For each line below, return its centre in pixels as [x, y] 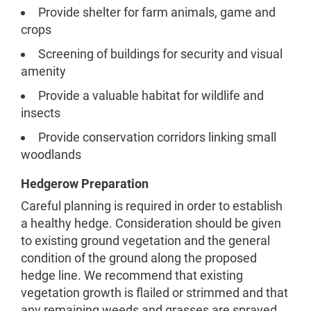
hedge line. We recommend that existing [132, 275]
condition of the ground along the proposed [139, 258]
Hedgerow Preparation [85, 184]
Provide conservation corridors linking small [157, 137]
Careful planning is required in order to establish [152, 206]
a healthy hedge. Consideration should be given [151, 223]
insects [41, 113]
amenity [43, 71]
